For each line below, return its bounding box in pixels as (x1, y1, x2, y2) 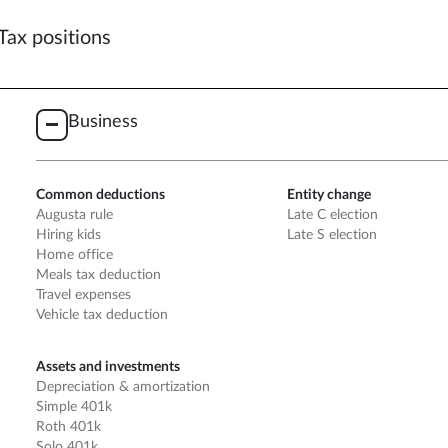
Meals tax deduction (36, 268, 162, 283)
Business (67, 112, 138, 130)
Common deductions (36, 188, 166, 203)
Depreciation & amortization (36, 379, 211, 394)
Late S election (287, 228, 378, 243)
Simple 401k (36, 399, 113, 414)
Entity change (287, 188, 372, 203)
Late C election (287, 208, 379, 223)
